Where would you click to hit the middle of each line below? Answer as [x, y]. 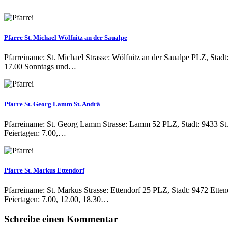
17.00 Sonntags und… [40, 67]
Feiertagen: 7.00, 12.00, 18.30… [56, 199]
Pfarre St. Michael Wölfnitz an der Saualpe [66, 38]
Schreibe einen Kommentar [61, 219]
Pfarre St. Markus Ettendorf [44, 170]
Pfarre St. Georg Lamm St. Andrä [52, 104]
